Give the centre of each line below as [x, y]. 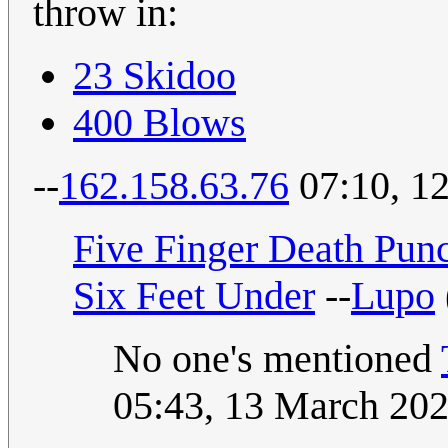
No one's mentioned [277, 359]
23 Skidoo [154, 76]
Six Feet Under [194, 296]
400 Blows [159, 123]
